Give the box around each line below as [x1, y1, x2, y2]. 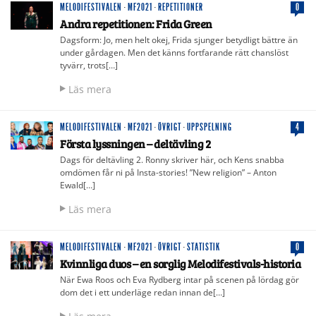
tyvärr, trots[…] [60, 59, 118, 71]
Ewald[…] [60, 178, 95, 191]
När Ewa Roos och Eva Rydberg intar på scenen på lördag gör [60, 273, 299, 286]
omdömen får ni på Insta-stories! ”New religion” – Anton [60, 166, 276, 178]
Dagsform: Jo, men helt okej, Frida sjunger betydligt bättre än [60, 33, 298, 46]
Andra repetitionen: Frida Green [60, 16, 212, 31]
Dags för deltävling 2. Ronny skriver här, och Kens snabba [60, 153, 284, 166]
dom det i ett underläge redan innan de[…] [60, 286, 225, 298]
